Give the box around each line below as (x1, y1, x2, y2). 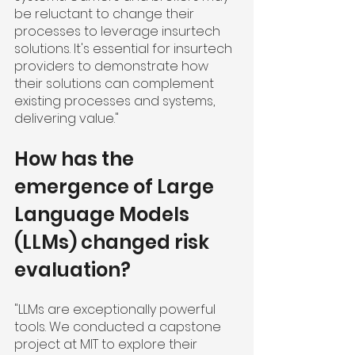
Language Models (14, 201, 193, 228)
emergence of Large (14, 174, 218, 200)
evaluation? (14, 257, 131, 284)
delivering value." (14, 109, 119, 128)
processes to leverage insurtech (14, 22, 223, 41)
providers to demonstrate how (14, 57, 212, 76)
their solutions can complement (14, 74, 217, 94)
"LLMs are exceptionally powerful (14, 300, 219, 319)
